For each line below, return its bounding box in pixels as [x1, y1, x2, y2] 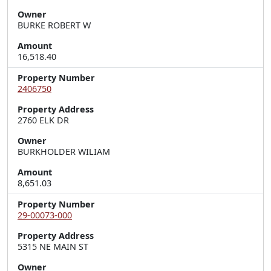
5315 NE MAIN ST [18, 241, 88, 252]
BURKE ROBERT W [18, 19, 91, 31]
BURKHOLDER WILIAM [18, 146, 110, 157]
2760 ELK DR [18, 114, 69, 126]
